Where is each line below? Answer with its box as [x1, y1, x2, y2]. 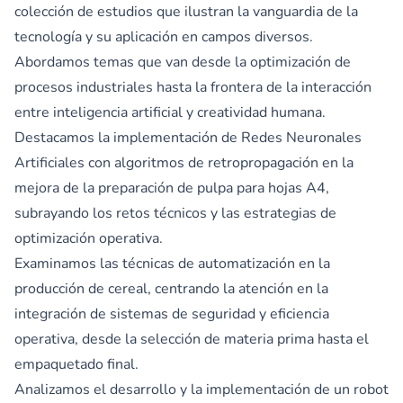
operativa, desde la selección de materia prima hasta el [14, 328, 369, 349]
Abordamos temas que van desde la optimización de [14, 51, 351, 72]
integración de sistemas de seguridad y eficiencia [14, 303, 329, 324]
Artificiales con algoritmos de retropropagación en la [14, 152, 354, 173]
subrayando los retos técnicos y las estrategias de [14, 202, 336, 223]
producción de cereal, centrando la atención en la [14, 278, 328, 299]
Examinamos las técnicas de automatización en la [14, 253, 330, 273]
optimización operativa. [14, 228, 163, 248]
